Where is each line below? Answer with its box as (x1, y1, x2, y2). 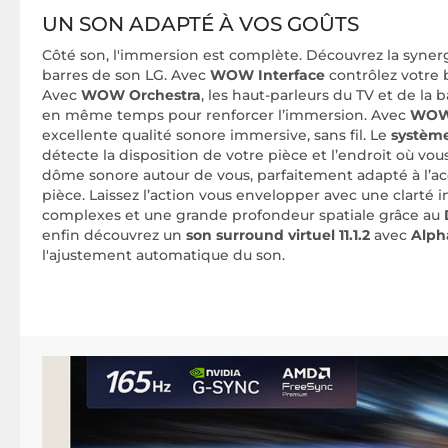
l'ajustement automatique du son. (42, 246, 285, 265)
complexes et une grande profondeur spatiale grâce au (42, 206, 444, 225)
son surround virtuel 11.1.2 (186, 226, 374, 245)
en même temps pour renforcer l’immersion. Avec (42, 106, 406, 125)
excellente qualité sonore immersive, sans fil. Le (42, 126, 391, 145)
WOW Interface (210, 66, 325, 85)
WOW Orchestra (81, 86, 201, 105)
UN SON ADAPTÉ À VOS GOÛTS (42, 12, 359, 37)
